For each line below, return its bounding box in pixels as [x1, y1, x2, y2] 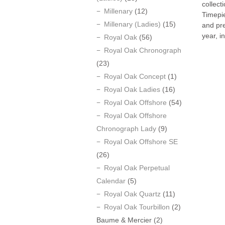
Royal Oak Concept [104, 72, 166, 80]
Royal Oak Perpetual [104, 164, 170, 172]
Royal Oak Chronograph [104, 46, 181, 54]
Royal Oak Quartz [104, 190, 161, 198]
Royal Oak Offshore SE [104, 138, 178, 146]
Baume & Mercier [96, 216, 152, 224]
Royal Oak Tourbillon [104, 203, 170, 211]
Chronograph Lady [96, 125, 156, 133]
